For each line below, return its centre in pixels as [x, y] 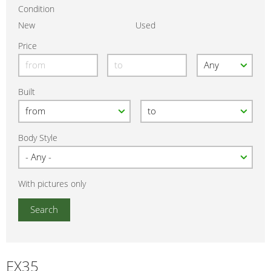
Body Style [38, 138]
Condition [36, 9]
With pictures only [52, 184]
